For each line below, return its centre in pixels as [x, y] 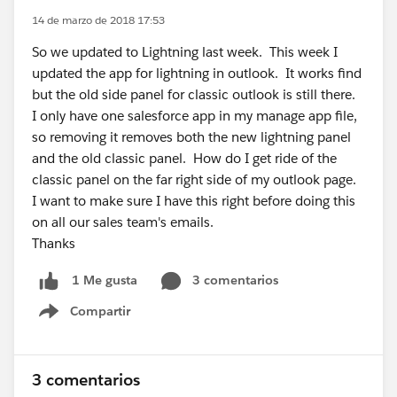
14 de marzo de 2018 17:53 [98, 20]
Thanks [54, 243]
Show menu [95, 320]
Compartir [100, 311]
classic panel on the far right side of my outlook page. [196, 179]
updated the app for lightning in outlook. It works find [197, 73]
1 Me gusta [105, 280]
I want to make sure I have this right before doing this [194, 201]
